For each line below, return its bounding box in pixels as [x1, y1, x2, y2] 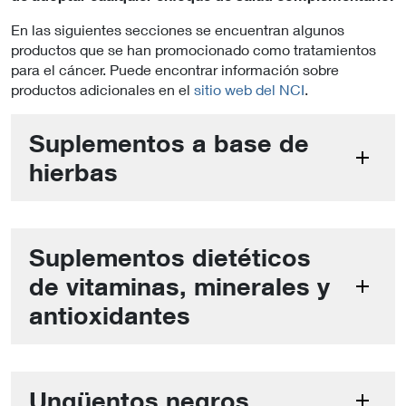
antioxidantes [29, 299, 190, 330]
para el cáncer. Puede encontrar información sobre [11, 60, 339, 78]
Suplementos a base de [29, 127, 309, 158]
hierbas [29, 156, 118, 187]
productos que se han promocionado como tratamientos [11, 40, 376, 58]
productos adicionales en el [11, 80, 190, 98]
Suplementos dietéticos [29, 241, 311, 272]
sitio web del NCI [194, 80, 304, 98]
